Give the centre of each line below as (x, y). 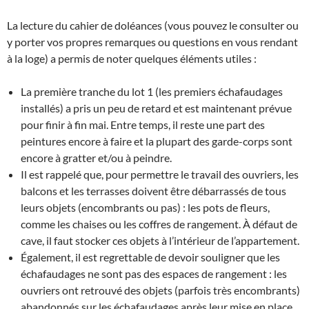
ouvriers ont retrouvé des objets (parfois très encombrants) (160, 290)
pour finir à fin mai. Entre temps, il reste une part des (143, 124)
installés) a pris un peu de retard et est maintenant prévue (156, 108)
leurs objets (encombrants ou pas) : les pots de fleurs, (145, 207)
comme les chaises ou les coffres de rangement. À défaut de (159, 224)
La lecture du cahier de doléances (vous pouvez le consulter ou (153, 25)
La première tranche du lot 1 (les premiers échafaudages (152, 91)
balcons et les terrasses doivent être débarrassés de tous (153, 191)
